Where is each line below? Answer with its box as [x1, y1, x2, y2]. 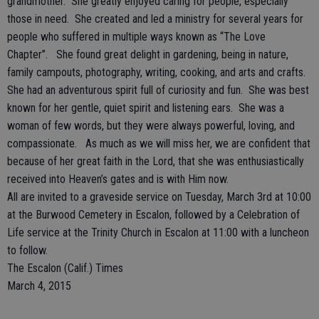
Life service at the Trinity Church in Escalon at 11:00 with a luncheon [7, 226, 309, 239]
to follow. [7, 244, 48, 257]
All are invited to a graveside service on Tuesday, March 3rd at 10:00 [7, 190, 311, 204]
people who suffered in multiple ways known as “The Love [7, 30, 266, 43]
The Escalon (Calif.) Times [7, 261, 123, 275]
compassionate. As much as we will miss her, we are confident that [7, 137, 310, 150]
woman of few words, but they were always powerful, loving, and [7, 119, 295, 132]
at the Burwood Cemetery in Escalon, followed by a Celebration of [7, 208, 300, 221]
